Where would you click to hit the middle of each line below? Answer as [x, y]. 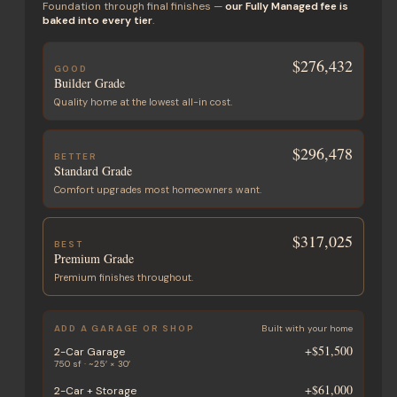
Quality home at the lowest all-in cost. [143, 101]
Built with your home [307, 328]
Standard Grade [93, 170]
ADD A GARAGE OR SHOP [124, 328]
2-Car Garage [89, 351]
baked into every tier [97, 20]
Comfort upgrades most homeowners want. [157, 189]
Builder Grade [89, 82]
